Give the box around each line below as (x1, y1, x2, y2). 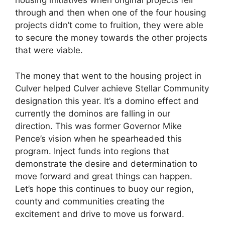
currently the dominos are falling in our (15, 108, 170, 119)
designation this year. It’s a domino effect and (15, 95, 199, 106)
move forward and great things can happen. (15, 171, 192, 181)
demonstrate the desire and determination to (15, 158, 197, 169)
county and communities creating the (15, 196, 165, 206)
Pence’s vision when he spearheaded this (15, 133, 182, 144)
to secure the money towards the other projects (15, 33, 207, 43)
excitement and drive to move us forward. (15, 208, 184, 219)
